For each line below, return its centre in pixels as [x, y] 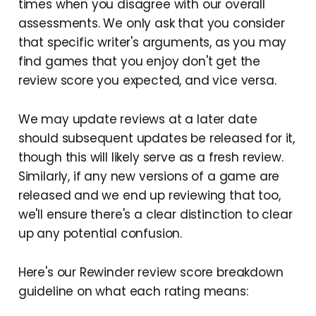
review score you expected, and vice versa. [147, 80]
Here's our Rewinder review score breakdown [151, 272]
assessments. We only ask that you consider [151, 23]
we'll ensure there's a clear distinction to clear [155, 214]
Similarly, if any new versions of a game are [149, 176]
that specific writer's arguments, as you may [152, 42]
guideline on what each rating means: [133, 291]
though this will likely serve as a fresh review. [151, 157]
